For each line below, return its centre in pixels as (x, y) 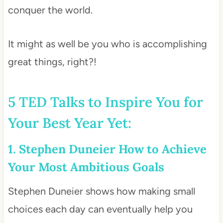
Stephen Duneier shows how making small (101, 191)
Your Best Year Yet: (69, 123)
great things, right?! (52, 61)
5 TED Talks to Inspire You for (105, 102)
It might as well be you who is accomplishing (107, 44)
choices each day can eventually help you (100, 209)
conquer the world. (50, 10)
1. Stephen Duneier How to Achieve (107, 149)
